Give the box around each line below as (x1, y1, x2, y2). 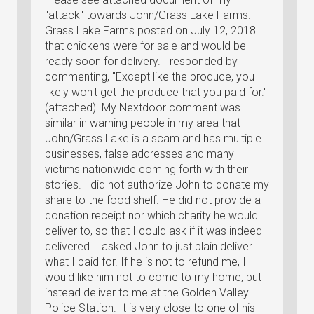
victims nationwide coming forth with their (45, 163, 248, 176)
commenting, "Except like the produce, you (45, 70, 254, 83)
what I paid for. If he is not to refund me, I (45, 255, 246, 268)
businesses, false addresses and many (45, 147, 234, 161)
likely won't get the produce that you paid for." (45, 86, 267, 99)
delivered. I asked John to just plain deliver (45, 240, 252, 253)
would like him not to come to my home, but (45, 271, 261, 284)
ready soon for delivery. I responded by (45, 55, 238, 68)
